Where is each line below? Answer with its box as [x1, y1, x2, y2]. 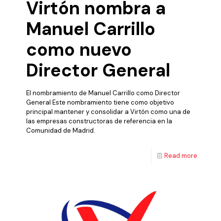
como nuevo [26, 37, 132, 61]
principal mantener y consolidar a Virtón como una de [26, 107, 190, 116]
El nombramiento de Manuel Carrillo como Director [26, 88, 180, 97]
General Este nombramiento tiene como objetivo [26, 98, 174, 107]
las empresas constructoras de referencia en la [26, 116, 172, 125]
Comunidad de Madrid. [26, 126, 95, 135]
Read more [164, 151, 197, 160]
